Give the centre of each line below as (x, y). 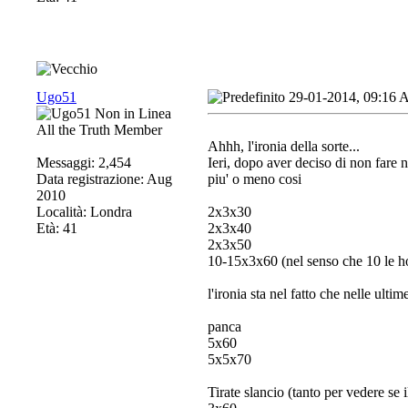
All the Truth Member (99, 130)
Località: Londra (84, 212)
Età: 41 (57, 228)
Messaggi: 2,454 (84, 163)
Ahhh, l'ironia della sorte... (284, 146)
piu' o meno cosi (255, 179)
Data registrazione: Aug (104, 179)
